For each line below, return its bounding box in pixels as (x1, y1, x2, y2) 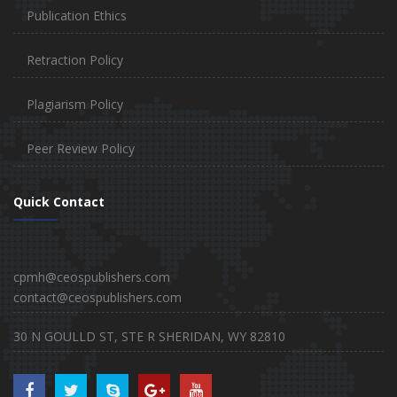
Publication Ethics (27, 7, 127, 25)
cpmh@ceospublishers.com (13, 269, 170, 286)
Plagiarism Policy (27, 96, 123, 113)
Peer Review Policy (27, 140, 135, 158)
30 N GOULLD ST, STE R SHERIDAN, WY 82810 (13, 328, 285, 346)
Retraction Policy (27, 51, 123, 69)
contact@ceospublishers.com (13, 289, 182, 307)
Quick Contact (13, 193, 105, 211)
